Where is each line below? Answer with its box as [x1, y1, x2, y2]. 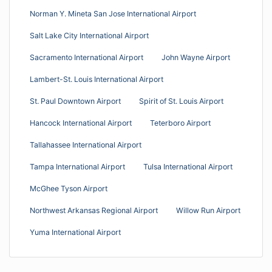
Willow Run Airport [176, 205, 240, 215]
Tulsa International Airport [143, 161, 233, 171]
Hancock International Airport [30, 118, 132, 127]
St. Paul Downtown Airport [30, 96, 121, 106]
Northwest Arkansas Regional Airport [30, 205, 158, 215]
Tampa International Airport [30, 161, 125, 171]
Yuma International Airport [30, 227, 121, 237]
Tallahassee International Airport [30, 140, 141, 149]
